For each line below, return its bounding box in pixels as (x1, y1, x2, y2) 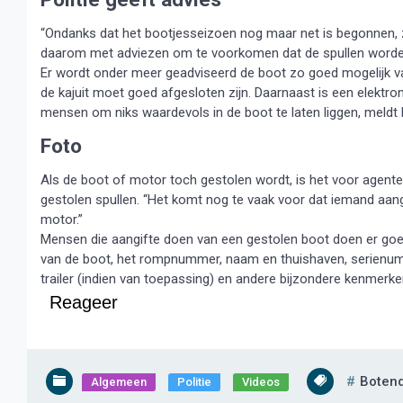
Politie (177, 375, 211, 389)
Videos (242, 375, 280, 389)
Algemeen (91, 375, 147, 389)
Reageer (49, 292, 118, 312)
